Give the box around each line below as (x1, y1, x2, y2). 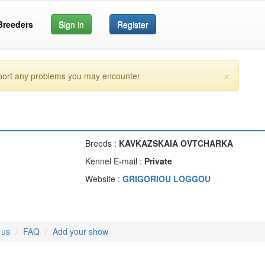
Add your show (53, 225, 108, 237)
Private (144, 155, 172, 167)
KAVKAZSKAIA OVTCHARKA (119, 137, 233, 149)
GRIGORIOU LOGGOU (122, 173, 211, 185)
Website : (85, 173, 122, 185)
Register (117, 18, 148, 30)
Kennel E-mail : (85, 155, 144, 167)
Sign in (59, 18, 84, 30)
